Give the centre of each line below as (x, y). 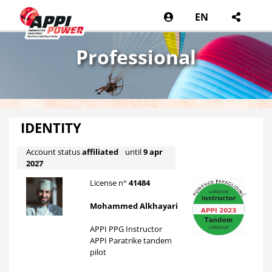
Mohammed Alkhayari (134, 206)
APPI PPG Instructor (126, 229)
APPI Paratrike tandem (131, 240)
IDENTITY (51, 128)
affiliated (100, 151)
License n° (110, 182)
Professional (136, 57)
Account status (54, 151)
